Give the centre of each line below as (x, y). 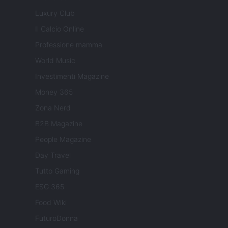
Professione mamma (69, 45)
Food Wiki (51, 203)
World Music (55, 61)
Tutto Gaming (57, 171)
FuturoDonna (56, 218)
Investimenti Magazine (72, 76)
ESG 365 (50, 187)
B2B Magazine (59, 124)
